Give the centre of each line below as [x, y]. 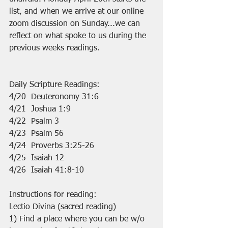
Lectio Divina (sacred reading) [63, 207]
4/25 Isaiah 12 [37, 159]
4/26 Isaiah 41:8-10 [47, 171]
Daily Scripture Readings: [54, 85]
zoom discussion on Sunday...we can [76, 24]
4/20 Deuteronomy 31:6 [54, 97]
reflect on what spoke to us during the [79, 36]
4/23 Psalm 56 [36, 134]
